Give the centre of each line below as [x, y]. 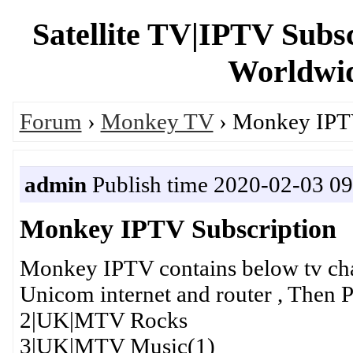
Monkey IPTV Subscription [178, 228]
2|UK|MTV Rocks [103, 320]
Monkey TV [157, 121]
